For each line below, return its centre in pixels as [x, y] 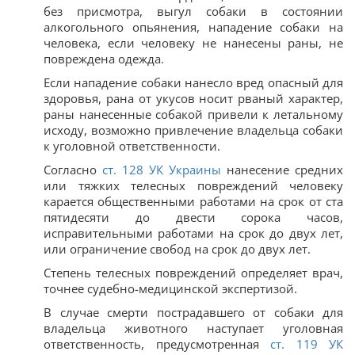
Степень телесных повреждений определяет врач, [193, 272]
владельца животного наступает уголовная [193, 328]
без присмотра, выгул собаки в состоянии [193, 11]
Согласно [73, 169]
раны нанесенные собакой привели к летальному [193, 114]
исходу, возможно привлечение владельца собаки [193, 130]
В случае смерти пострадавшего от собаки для [193, 312]
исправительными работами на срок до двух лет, [193, 233]
